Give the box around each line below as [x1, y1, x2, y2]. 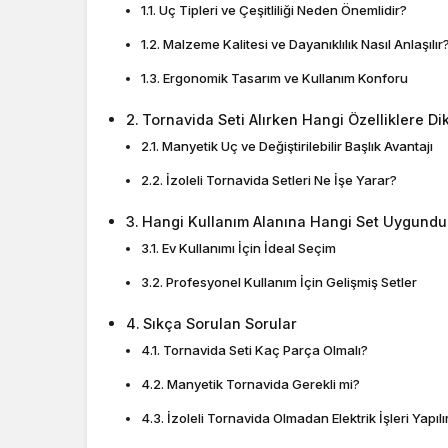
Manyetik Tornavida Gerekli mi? [166, 375, 360, 392]
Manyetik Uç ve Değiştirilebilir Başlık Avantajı [161, 137, 433, 154]
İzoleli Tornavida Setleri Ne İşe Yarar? [165, 171, 397, 188]
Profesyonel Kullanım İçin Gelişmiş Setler [165, 273, 417, 290]
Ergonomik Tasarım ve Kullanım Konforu [162, 69, 408, 86]
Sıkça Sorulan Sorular [142, 314, 297, 332]
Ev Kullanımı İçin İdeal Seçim [161, 239, 336, 256]
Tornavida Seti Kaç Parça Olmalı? [162, 341, 368, 358]
